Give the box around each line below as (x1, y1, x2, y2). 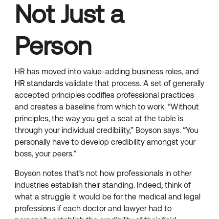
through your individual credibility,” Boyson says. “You (15, 126, 198, 135)
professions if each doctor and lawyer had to (15, 204, 172, 213)
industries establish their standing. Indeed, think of (15, 180, 191, 190)
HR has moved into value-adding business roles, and (15, 67, 199, 76)
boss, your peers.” (15, 149, 76, 158)
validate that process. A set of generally (63, 79, 204, 88)
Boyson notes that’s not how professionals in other (15, 169, 192, 178)
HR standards (15, 79, 63, 88)
